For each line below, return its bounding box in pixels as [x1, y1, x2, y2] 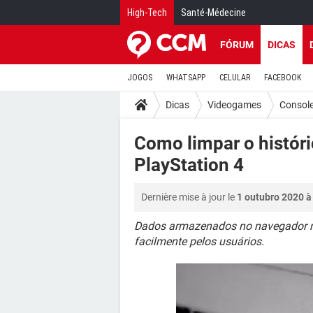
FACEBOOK [264, 73, 301, 82]
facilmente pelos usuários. [134, 235, 264, 248]
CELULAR [219, 73, 250, 82]
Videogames [208, 99, 261, 110]
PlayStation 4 [134, 154, 244, 175]
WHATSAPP [166, 73, 205, 82]
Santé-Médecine [181, 7, 246, 18]
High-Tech [127, 7, 167, 18]
